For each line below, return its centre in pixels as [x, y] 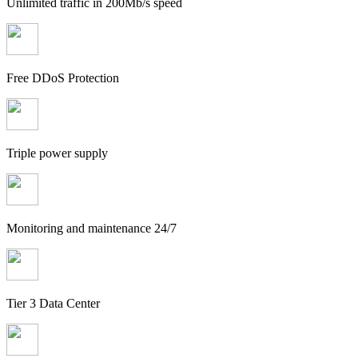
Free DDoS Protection [63, 78]
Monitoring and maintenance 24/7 [91, 228]
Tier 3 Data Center [53, 303]
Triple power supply [57, 153]
